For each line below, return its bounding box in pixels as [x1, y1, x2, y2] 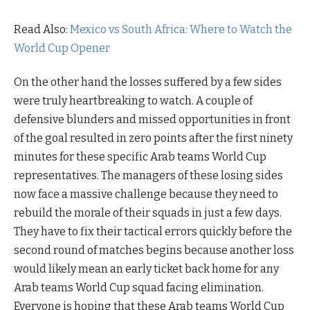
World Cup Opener [14, 41, 110, 55]
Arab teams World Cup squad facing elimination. [14, 280, 264, 294]
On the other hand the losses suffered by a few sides [14, 75, 282, 89]
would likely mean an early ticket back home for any [14, 262, 279, 275]
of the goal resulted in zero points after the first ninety [14, 131, 293, 145]
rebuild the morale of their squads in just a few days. [14, 206, 282, 219]
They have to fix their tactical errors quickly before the [14, 224, 292, 238]
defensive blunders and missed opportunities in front [14, 112, 291, 126]
